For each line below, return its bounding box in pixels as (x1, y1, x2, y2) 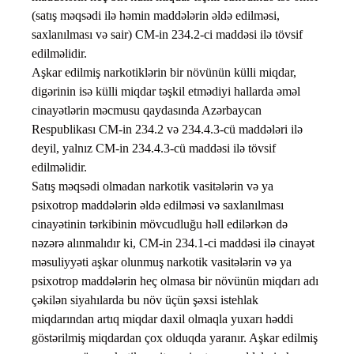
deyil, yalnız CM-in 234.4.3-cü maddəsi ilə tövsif (32, 141, 276, 156)
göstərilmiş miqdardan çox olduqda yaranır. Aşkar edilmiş (32, 331, 318, 345)
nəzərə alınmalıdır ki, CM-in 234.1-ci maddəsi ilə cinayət (32, 236, 314, 250)
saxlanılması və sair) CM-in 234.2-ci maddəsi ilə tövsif (32, 28, 303, 42)
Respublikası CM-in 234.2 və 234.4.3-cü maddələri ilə (32, 122, 303, 137)
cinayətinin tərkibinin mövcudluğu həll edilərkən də (32, 217, 288, 232)
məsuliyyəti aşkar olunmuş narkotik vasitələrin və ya (32, 255, 292, 269)
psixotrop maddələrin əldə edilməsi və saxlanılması (32, 198, 284, 213)
